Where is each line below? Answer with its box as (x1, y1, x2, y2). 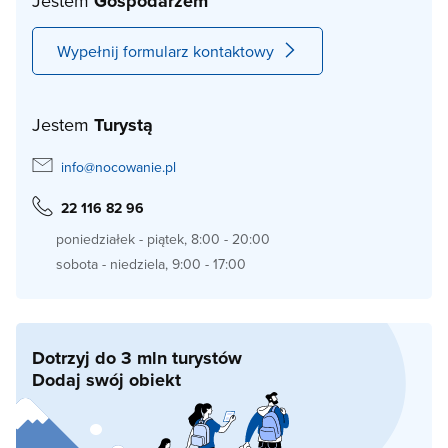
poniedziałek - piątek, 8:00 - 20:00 (56, 229, 270, 249)
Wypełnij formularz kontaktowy (57, 40, 274, 62)
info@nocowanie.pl (61, 156, 176, 177)
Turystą (94, 112, 153, 138)
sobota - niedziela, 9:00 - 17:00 (56, 254, 246, 274)
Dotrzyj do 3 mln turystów (32, 345, 242, 371)
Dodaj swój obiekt (32, 367, 181, 393)
